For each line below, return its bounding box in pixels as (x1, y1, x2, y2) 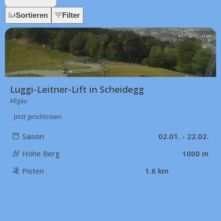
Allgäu (10, 97, 27, 105)
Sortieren (16, 11, 48, 19)
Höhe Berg (22, 148, 60, 158)
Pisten (22, 166, 44, 176)
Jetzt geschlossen (14, 112, 62, 121)
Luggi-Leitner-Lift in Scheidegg (10, 83, 144, 95)
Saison (22, 131, 44, 141)
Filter (62, 11, 80, 19)
